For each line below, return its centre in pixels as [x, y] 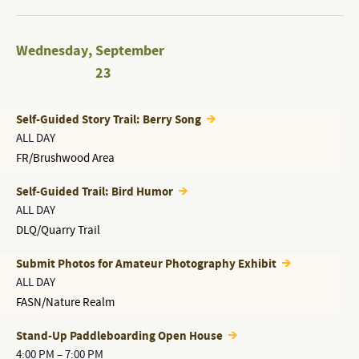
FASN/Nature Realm [65, 303]
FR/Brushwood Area [65, 158]
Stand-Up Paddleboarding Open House [120, 336]
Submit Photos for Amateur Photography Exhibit [147, 264]
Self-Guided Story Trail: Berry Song [109, 120]
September [129, 51]
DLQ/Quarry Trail [58, 230]
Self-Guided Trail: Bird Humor [95, 192]
